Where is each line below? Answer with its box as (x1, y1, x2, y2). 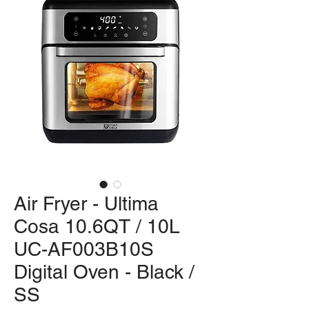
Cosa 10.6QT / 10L (14, 215, 180, 238)
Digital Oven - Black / (14, 261, 195, 283)
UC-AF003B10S (14, 238, 154, 261)
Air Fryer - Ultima (14, 192, 159, 215)
